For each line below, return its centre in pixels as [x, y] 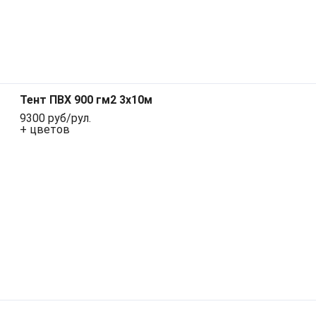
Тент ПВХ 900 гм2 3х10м [86, 100]
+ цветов [45, 130]
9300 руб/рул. [55, 119]
